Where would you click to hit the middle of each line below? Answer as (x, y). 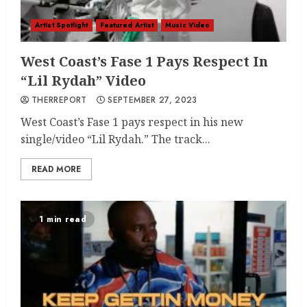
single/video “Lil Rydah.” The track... (115, 139)
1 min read (63, 219)
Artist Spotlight (62, 25)
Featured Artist (127, 25)
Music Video (188, 25)
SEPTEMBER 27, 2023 (152, 100)
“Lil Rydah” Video (83, 81)
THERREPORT (59, 100)
